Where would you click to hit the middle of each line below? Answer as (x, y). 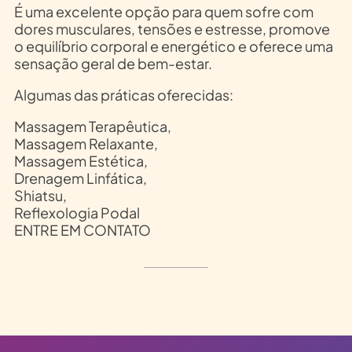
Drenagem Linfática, (80, 178)
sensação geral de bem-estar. (113, 63)
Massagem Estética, (81, 160)
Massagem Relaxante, (86, 143)
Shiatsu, (40, 195)
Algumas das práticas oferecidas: (123, 94)
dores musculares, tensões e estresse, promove (172, 28)
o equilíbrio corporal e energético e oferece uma (173, 46)
